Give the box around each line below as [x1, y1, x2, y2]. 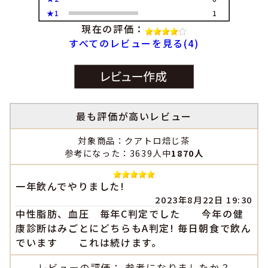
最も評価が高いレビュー [76, 109, 192, 124]
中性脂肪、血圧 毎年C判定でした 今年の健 [16, 206, 244, 221]
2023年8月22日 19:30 [155, 193, 252, 206]
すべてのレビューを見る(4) [69, 35, 199, 50]
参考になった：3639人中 [64, 147, 172, 160]
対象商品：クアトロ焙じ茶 [78, 134, 190, 147]
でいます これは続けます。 [16, 235, 162, 250]
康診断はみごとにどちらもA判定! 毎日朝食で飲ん [16, 221, 252, 236]
